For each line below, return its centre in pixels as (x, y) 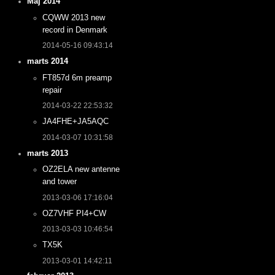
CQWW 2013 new (73, 17)
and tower (59, 182)
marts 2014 (48, 61)
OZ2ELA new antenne (81, 169)
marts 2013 (48, 153)
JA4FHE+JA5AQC (75, 122)
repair (52, 90)
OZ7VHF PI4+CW (74, 213)
